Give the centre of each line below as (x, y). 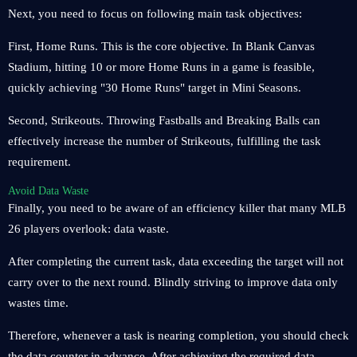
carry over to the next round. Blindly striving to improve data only (173, 282)
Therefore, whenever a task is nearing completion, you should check (178, 335)
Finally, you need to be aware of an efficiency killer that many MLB (177, 208)
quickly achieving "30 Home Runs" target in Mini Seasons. (155, 88)
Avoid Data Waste (48, 190)
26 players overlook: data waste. (88, 229)
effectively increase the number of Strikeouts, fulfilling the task (165, 141)
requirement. (39, 162)
